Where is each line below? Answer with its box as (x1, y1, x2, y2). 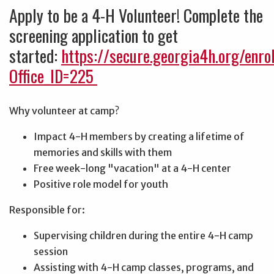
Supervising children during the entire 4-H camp (34, 229, 253, 242)
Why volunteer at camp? (9, 104, 119, 117)
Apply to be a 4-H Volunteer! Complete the (9, 2, 263, 28)
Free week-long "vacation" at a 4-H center (34, 161, 231, 174)
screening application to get (9, 23, 178, 48)
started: (9, 43, 61, 68)
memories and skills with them (34, 146, 172, 158)
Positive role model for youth (34, 177, 168, 190)
